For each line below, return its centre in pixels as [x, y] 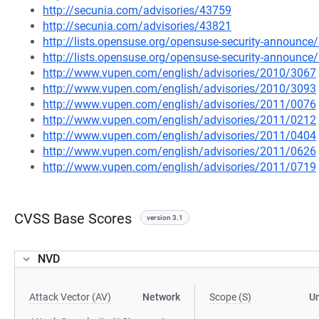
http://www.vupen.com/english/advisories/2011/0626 [179, 151]
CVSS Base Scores [73, 219]
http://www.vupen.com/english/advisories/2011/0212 [179, 120]
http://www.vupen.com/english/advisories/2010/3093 [179, 89]
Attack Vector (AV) [70, 297]
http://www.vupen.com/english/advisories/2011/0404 [179, 136]
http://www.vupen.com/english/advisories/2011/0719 [179, 167]
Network [162, 297]
